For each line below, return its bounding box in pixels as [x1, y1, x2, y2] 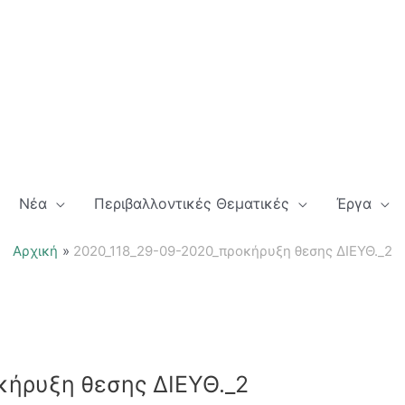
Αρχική [13, 242, 58, 260]
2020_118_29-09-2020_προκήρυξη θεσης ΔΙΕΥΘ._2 [73, 242, 392, 260]
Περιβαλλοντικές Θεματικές [94, 194, 289, 213]
